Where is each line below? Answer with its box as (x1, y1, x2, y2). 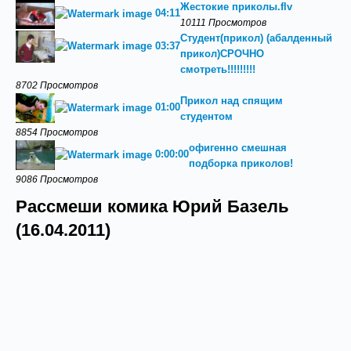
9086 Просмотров (16, 174, 98, 184)
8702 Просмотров (16, 80, 98, 90)
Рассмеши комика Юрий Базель (16, 197, 289, 216)
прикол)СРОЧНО (180, 48, 264, 60)
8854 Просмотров (16, 127, 98, 137)
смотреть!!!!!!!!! (180, 63, 255, 75)
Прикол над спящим (180, 95, 283, 107)
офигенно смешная (189, 142, 287, 154)
